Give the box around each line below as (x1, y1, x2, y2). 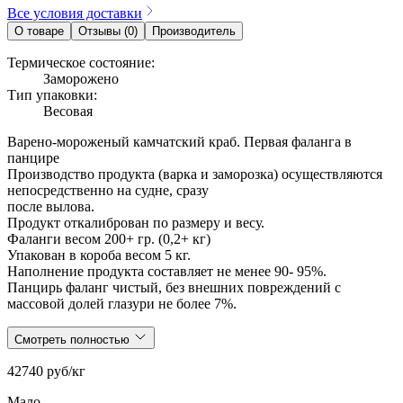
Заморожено (43, 71, 119, 87)
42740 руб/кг (7, 363, 85, 380)
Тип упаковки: (7, 87, 97, 103)
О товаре (14, 24, 64, 39)
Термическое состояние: (7, 55, 155, 71)
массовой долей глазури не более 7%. (7, 296, 237, 312)
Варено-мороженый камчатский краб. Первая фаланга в (7, 134, 352, 150)
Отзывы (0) (78, 24, 138, 39)
